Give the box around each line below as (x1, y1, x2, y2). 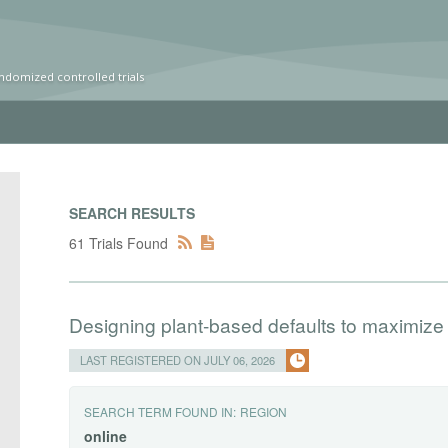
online (84, 425, 128, 446)
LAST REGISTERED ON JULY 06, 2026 (80, 352, 276, 368)
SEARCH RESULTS (69, 203, 196, 223)
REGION (240, 403, 288, 420)
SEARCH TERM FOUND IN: (84, 403, 237, 420)
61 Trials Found (69, 233, 169, 253)
